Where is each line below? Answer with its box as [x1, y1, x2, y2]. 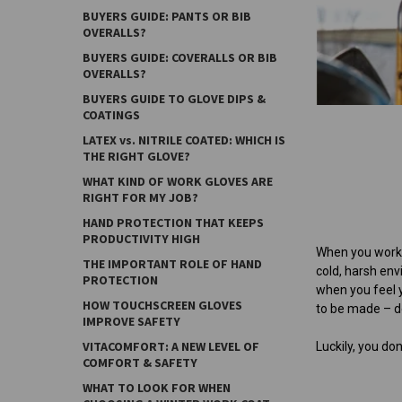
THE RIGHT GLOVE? [83, 148, 190, 164]
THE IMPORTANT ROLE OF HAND [83, 256, 262, 272]
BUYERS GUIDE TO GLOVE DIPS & [83, 91, 266, 107]
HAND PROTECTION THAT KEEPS [83, 214, 264, 231]
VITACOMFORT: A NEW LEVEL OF [83, 338, 259, 354]
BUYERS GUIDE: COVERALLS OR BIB [83, 49, 277, 66]
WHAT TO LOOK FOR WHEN [83, 380, 231, 396]
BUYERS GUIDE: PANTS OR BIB [83, 8, 251, 24]
